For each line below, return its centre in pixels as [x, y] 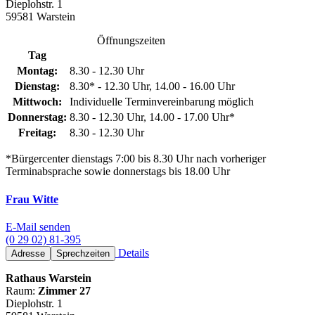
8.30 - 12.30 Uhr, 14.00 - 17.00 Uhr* [152, 117]
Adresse [28, 253]
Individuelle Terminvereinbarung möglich [162, 102]
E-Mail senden [38, 227]
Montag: [37, 71]
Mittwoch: [37, 102]
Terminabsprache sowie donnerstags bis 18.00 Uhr [118, 172]
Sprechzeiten [83, 253]
